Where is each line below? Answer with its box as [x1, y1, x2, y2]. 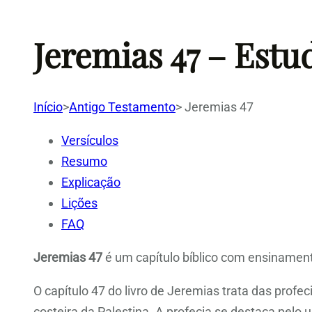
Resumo [61, 153, 107, 169]
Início [33, 99, 63, 114]
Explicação [61, 174, 120, 189]
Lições [61, 195, 97, 210]
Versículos [61, 132, 118, 148]
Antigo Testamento [69, 99, 175, 114]
